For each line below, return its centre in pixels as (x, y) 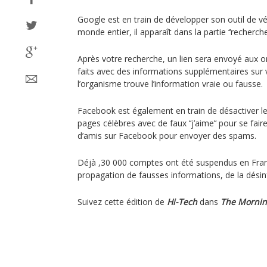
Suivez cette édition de (122, 202)
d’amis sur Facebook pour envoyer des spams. (167, 136)
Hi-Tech (182, 202)
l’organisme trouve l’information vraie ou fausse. (170, 84)
